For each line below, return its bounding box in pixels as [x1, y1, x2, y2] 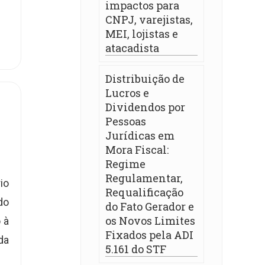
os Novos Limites [105, 214, 195, 228]
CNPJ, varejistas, [105, 12, 193, 27]
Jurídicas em [105, 128, 174, 143]
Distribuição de [105, 72, 185, 86]
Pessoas [105, 114, 146, 128]
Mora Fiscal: [105, 143, 169, 157]
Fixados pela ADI [105, 228, 193, 242]
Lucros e [105, 86, 149, 100]
